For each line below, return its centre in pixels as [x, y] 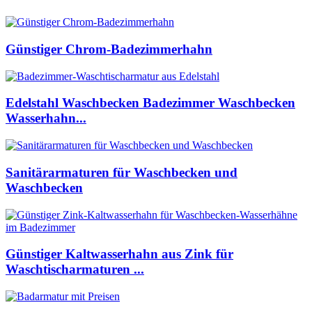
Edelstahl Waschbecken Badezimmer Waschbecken [150, 103]
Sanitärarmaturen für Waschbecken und [122, 172]
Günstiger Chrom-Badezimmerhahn [109, 49]
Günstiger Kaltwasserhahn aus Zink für [119, 254]
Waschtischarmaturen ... [75, 270]
